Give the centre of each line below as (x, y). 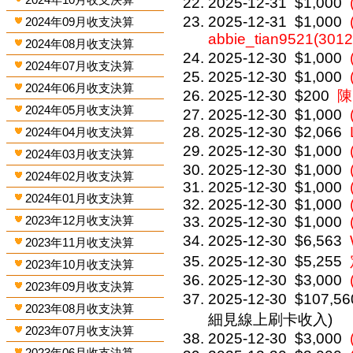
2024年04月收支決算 (80, 132)
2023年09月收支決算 (80, 286)
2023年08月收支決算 (80, 308)
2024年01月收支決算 (80, 198)
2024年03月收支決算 (80, 154)
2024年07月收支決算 (80, 66)
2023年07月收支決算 (80, 331)
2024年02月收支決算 (80, 176)
